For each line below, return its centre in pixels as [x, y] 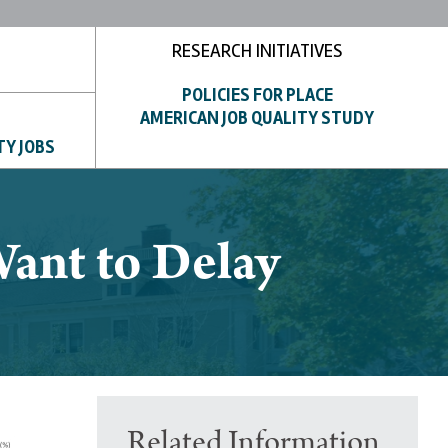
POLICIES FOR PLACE [257, 94]
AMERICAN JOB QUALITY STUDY [257, 117]
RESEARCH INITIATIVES [257, 51]
